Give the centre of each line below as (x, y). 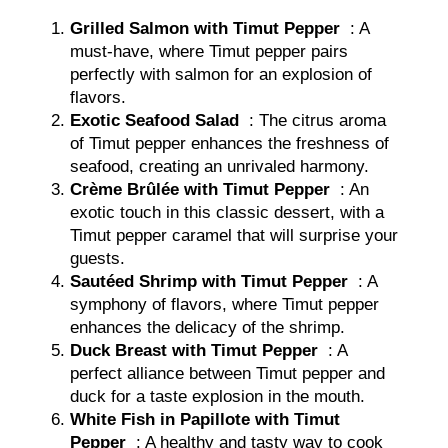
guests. (98, 258)
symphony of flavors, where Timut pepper (225, 304)
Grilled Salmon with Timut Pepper (205, 28)
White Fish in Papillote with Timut (205, 419)
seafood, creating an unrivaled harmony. (220, 166)
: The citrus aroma (313, 120)
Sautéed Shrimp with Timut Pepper (209, 281)
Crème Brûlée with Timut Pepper (200, 189)
